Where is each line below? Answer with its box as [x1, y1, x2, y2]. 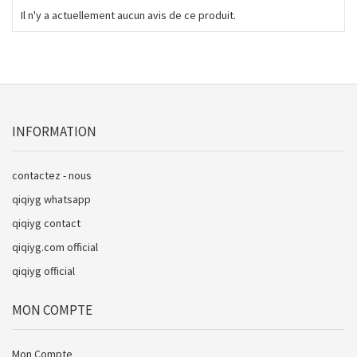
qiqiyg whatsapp [12, 192, 91, 206]
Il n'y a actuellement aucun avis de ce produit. [21, 8, 236, 22]
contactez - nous [12, 168, 92, 182]
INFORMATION [12, 123, 96, 140]
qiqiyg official [12, 264, 75, 278]
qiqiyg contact [12, 216, 80, 230]
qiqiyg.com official [12, 240, 98, 254]
